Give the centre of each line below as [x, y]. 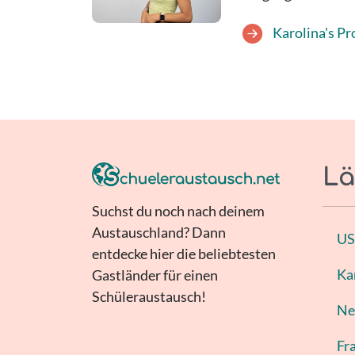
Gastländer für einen [155, 275]
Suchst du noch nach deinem [178, 211]
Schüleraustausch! [149, 297]
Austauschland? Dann [158, 233]
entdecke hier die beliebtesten [183, 254]
